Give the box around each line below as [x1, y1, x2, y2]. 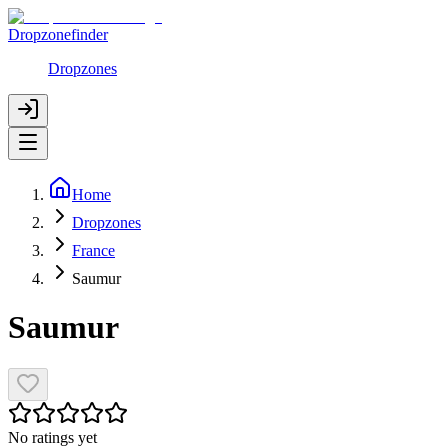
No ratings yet [8, 428, 97, 446]
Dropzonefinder [8, 26, 108, 43]
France [72, 242, 115, 259]
